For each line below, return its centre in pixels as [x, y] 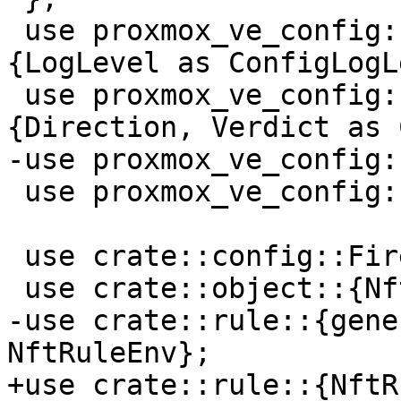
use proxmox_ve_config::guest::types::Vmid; [16, 192]
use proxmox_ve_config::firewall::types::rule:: [16, 95]
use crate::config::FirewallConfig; [16, 256]
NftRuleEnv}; [109, 353]
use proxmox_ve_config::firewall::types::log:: [16, 31]
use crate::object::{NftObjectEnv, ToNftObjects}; [16, 289]
